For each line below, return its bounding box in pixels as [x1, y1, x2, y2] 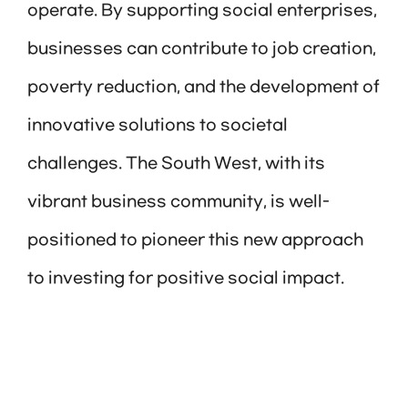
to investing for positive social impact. [27, 270, 344, 289]
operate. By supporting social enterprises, [27, 2, 377, 21]
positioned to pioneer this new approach [27, 231, 363, 250]
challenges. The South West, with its [27, 155, 325, 174]
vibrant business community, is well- [27, 193, 330, 212]
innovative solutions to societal [27, 117, 288, 136]
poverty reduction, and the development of [27, 78, 380, 97]
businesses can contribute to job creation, [27, 40, 376, 59]
